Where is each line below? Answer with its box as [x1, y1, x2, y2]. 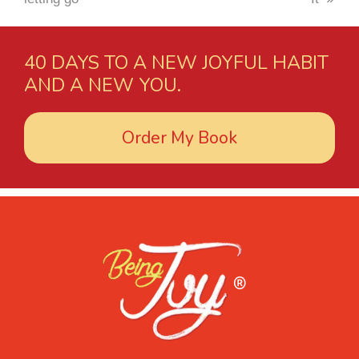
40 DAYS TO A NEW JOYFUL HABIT [24, 50, 329, 75]
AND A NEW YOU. [24, 72, 181, 98]
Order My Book [122, 127, 237, 149]
